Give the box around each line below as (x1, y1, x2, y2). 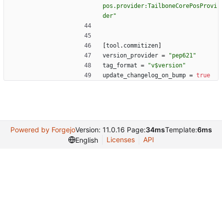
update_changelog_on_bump (103, 72, 186, 79)
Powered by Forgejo (10, 125, 75, 134)
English (75, 135, 98, 144)
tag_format (103, 62, 137, 69)
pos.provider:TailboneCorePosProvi (103, 2, 217, 10)
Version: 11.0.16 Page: (75, 125, 146, 134)
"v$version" (148, 62, 186, 69)
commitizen (123, 42, 158, 50)
